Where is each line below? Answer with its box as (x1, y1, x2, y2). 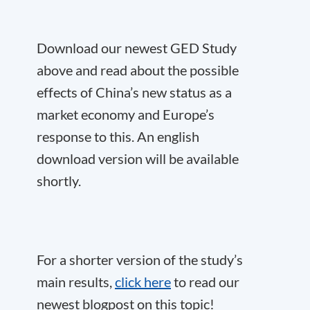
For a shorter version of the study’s (37, 251, 243, 268)
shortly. (37, 172, 81, 189)
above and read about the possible (37, 62, 239, 78)
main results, (37, 273, 115, 290)
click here (115, 273, 171, 290)
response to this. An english (37, 128, 199, 145)
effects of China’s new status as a (37, 84, 232, 100)
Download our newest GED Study (37, 39, 237, 56)
